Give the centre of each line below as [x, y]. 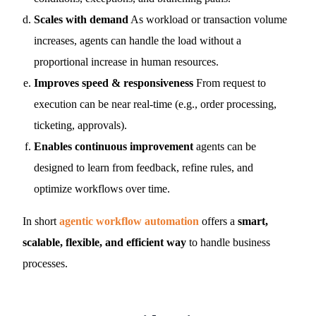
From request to [230, 83]
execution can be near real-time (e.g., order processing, [156, 104]
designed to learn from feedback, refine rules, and [144, 168]
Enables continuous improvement [114, 146]
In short [41, 221]
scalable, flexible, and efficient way [105, 242]
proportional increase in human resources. [127, 62]
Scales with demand [81, 19]
